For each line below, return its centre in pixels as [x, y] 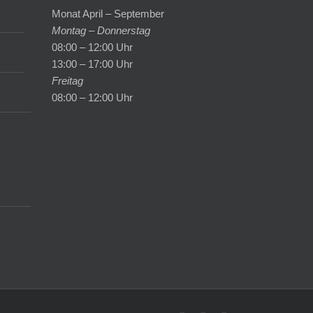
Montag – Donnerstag [101, 31]
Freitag [67, 81]
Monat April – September [108, 14]
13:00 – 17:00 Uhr [92, 64]
